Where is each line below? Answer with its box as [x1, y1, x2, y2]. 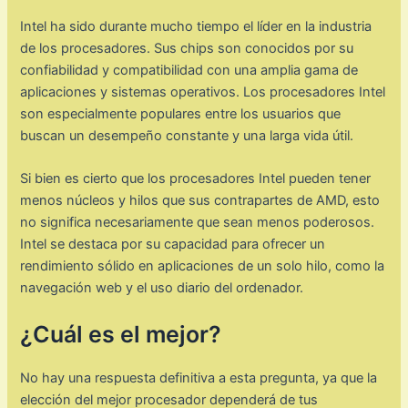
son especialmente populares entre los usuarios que [20, 105, 342, 122]
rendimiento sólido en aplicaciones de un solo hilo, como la [20, 257, 385, 274]
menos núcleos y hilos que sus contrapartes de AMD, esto [20, 191, 381, 209]
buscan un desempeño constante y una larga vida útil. [20, 127, 354, 144]
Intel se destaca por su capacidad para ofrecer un [20, 235, 326, 252]
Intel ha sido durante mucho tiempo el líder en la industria [20, 17, 372, 35]
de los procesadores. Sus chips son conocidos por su [20, 39, 354, 56]
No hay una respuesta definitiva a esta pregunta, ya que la [20, 370, 378, 387]
